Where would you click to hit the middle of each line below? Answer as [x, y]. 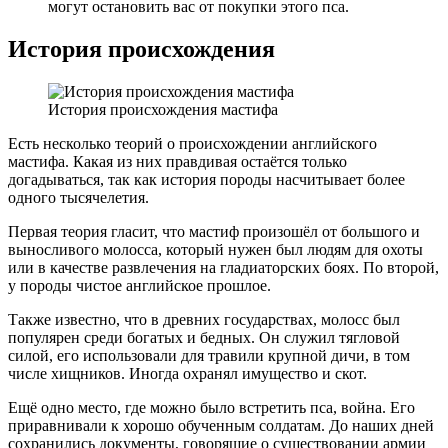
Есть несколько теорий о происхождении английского [192, 143]
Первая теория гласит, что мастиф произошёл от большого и [214, 231]
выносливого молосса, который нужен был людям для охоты [215, 249]
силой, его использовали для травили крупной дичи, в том [209, 355]
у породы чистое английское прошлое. [139, 285]
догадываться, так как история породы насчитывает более [206, 179]
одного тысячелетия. [78, 197]
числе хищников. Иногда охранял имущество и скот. [187, 373]
